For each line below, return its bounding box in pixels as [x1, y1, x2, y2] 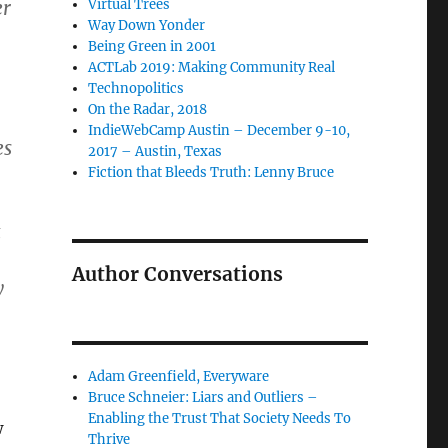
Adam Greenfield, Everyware [88, 368, 270, 385]
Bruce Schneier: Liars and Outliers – [88, 389, 319, 406]
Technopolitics [88, 80, 185, 97]
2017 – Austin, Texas [88, 143, 223, 160]
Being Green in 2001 [88, 38, 217, 55]
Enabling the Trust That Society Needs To [88, 410, 352, 427]
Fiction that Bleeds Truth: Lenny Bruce [88, 164, 335, 181]
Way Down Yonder [88, 17, 206, 34]
